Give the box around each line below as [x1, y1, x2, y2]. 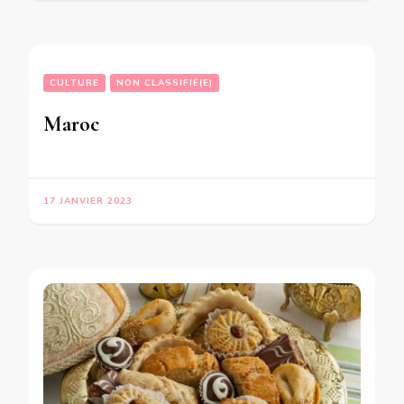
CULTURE [50, 76, 99, 89]
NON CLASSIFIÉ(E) [116, 76, 213, 89]
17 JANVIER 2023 [43, 194, 133, 207]
